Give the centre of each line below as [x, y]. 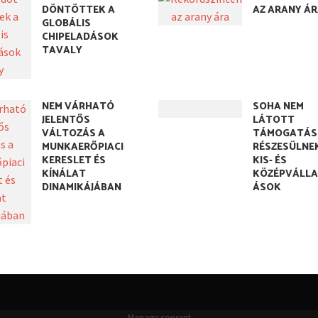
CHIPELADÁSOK [80, 37]
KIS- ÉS [270, 161]
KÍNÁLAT [64, 174]
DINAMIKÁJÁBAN [81, 188]
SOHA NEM [279, 107]
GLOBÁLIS [66, 24]
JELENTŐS [66, 120]
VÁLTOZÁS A [73, 134]
